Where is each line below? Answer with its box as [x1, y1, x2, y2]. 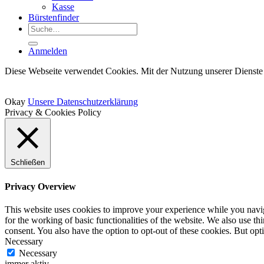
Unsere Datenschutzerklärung [28, 97, 138, 107]
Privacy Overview [5, 181, 76, 192]
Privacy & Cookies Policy [5, 107, 101, 118]
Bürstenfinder [28, 12, 79, 23]
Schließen [11, 158, 45, 167]
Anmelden [28, 46, 67, 57]
